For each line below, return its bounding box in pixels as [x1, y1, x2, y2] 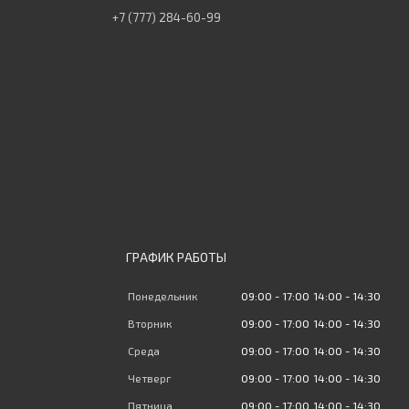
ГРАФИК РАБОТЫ [125, 249, 226, 266]
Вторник [127, 317, 172, 330]
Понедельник [127, 289, 197, 303]
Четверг [127, 372, 172, 385]
